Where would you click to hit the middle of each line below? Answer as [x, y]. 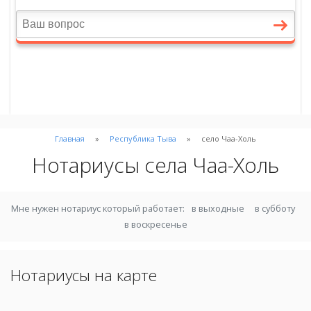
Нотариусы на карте [84, 275]
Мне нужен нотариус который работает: [99, 208]
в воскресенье [155, 224]
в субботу [275, 208]
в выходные [218, 208]
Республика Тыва [143, 138]
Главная [70, 138]
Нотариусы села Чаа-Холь [155, 165]
